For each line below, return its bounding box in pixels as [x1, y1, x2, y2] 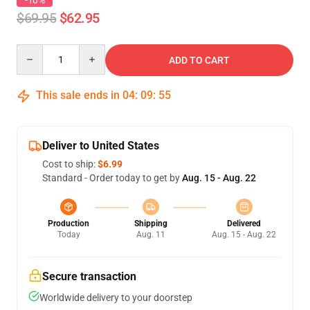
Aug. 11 [136, 230, 165, 239]
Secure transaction [42, 270, 136, 283]
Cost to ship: [42, 158, 98, 170]
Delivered [227, 219, 261, 228]
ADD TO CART [169, 55, 230, 66]
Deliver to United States [42, 139, 159, 152]
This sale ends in [33, 89, 122, 102]
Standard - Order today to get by [42, 172, 182, 183]
